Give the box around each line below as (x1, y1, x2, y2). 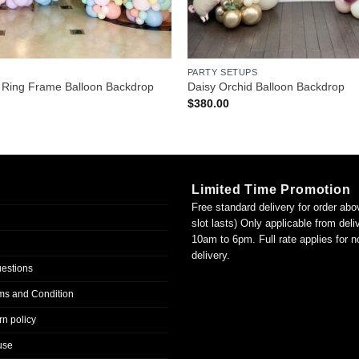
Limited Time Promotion (192, 182, 351, 196)
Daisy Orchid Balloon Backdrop (187, 80, 345, 94)
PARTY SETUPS (187, 67, 258, 77)
